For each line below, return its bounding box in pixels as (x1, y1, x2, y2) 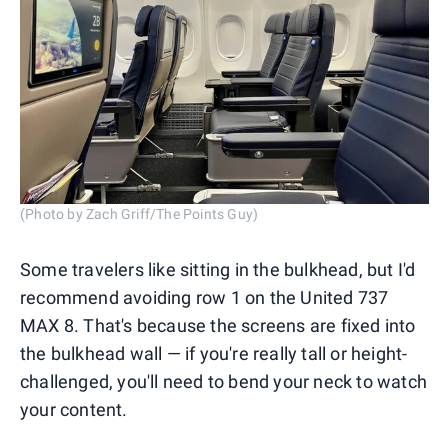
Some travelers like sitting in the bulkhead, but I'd (20, 259, 416, 281)
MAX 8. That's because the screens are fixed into (20, 315, 416, 337)
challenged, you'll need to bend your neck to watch (20, 371, 428, 393)
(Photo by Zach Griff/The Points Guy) (20, 206, 259, 223)
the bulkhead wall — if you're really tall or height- (20, 343, 408, 365)
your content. (20, 399, 128, 421)
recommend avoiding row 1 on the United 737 (20, 287, 389, 309)
